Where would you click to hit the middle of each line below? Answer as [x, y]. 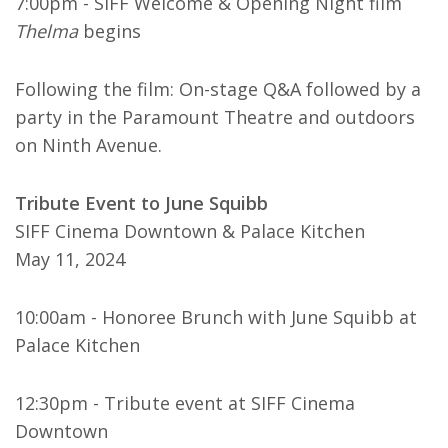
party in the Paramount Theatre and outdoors [215, 117]
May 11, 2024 [70, 259]
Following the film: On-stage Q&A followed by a [218, 89]
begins [109, 31]
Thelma [46, 31]
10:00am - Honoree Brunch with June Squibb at [216, 317]
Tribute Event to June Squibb [141, 203]
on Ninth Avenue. [88, 145]
